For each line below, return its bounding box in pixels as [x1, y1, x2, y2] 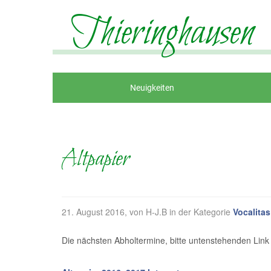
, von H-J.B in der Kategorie [125, 206, 233, 218]
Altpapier [62, 143, 129, 175]
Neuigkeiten [130, 83, 174, 93]
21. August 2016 [62, 206, 125, 218]
